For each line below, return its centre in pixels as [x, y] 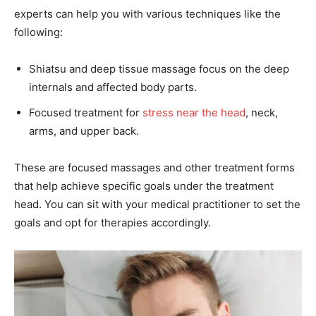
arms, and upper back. [84, 130]
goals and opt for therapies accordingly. [113, 222]
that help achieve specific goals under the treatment [144, 186]
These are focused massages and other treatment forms [154, 167]
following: [38, 32]
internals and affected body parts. [113, 87]
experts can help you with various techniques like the [147, 13]
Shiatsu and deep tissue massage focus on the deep [159, 68]
